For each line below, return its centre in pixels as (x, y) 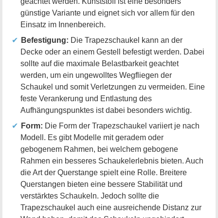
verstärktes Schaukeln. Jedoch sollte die (90, 196)
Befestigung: (45, 40)
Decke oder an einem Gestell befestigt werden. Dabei (112, 52)
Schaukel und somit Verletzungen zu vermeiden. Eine (113, 87)
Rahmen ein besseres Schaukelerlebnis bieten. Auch (112, 161)
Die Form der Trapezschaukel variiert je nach (121, 126)
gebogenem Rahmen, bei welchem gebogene (99, 149)
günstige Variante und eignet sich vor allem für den (108, 13)
